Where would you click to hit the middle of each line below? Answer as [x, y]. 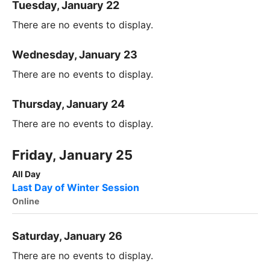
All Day [26, 174]
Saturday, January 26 [67, 236]
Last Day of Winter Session [76, 188]
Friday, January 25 [72, 155]
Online [26, 201]
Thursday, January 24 [68, 104]
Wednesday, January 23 [75, 55]
